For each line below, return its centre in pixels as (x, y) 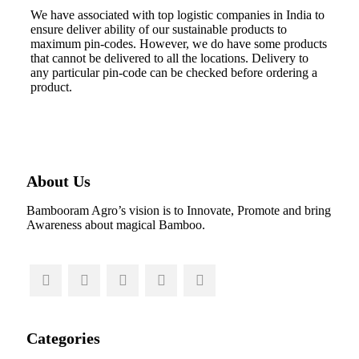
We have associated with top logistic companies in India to (177, 14)
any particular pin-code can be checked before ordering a (174, 72)
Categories (63, 338)
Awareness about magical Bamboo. (116, 225)
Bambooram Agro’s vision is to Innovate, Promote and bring (179, 211)
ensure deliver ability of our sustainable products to (159, 29)
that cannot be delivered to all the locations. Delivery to (169, 58)
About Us (58, 182)
